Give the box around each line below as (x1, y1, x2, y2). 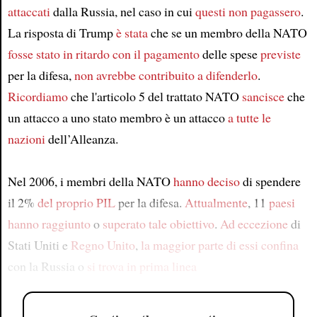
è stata (115, 23, 148, 41)
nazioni (7, 129, 45, 147)
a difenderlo (197, 66, 258, 83)
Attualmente (184, 193, 248, 211)
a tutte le (227, 108, 271, 126)
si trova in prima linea (86, 257, 197, 275)
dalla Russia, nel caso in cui (50, 2, 195, 20)
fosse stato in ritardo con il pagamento (7, 45, 200, 62)
